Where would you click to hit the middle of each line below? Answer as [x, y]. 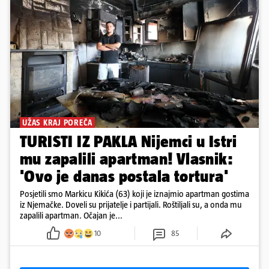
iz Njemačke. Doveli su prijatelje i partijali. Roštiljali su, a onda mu [131, 205]
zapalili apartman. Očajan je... [71, 216]
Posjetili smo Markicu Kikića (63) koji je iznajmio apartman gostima [134, 194]
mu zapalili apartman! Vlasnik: [126, 159]
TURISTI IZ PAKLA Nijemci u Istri [128, 142]
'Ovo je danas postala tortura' [124, 177]
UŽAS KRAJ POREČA [57, 123]
